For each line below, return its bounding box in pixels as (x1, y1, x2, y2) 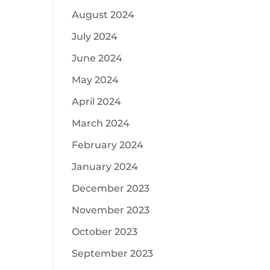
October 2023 (72, 226, 138, 237)
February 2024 (72, 139, 144, 151)
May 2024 (72, 74, 119, 86)
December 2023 (72, 183, 150, 194)
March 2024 (72, 118, 130, 129)
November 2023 (72, 204, 150, 216)
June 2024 (72, 52, 123, 64)
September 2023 (72, 248, 154, 259)
